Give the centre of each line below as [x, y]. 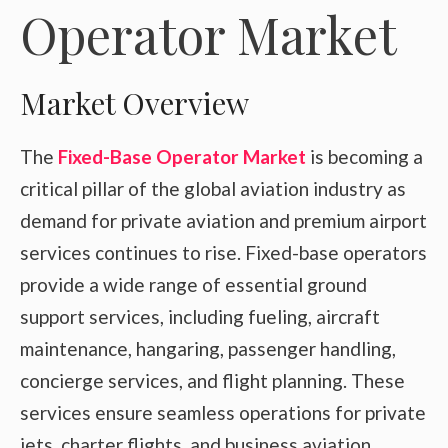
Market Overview [134, 102]
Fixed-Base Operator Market [182, 156]
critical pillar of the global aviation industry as [213, 188]
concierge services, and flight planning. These [212, 380]
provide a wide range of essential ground [193, 284]
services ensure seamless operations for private [223, 412]
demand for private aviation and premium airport [223, 220]
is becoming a [364, 156]
